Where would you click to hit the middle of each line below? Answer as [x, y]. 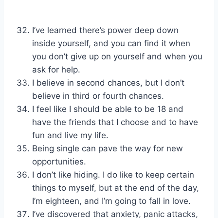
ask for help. [56, 70]
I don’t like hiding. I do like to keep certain [113, 175]
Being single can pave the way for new [108, 149]
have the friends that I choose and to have [115, 122]
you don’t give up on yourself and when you [117, 57]
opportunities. [59, 162]
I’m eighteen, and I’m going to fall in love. [111, 201]
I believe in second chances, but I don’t [108, 83]
